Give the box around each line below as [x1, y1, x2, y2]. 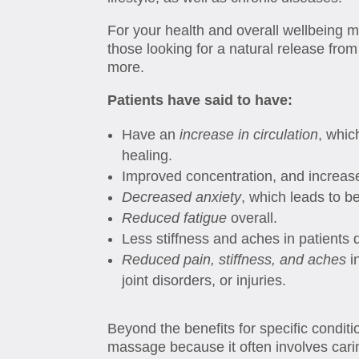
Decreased [122, 189, 192, 206]
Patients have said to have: [107, 92, 293, 109]
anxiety [196, 189, 242, 206]
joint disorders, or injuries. [122, 272, 287, 289]
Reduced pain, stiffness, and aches [122, 252, 347, 268]
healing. [122, 147, 173, 164]
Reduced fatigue [122, 210, 232, 227]
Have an [122, 127, 180, 143]
